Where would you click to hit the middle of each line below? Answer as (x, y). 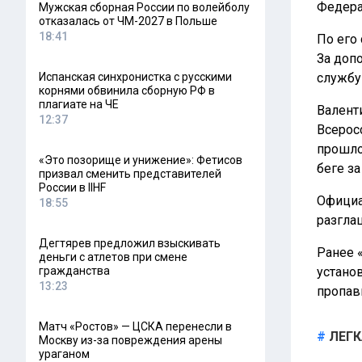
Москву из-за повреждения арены (130, 340)
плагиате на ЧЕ (79, 104)
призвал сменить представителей (130, 174)
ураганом (64, 354)
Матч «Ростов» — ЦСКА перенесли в (135, 326)
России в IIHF (72, 187)
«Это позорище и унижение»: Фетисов (141, 160)
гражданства (74, 271)
